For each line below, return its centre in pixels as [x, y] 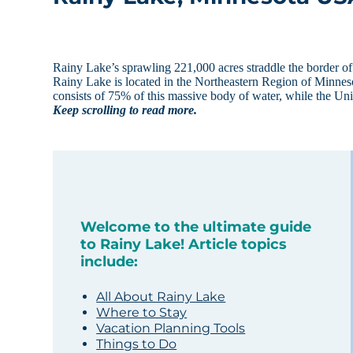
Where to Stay [142, 313]
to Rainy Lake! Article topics [184, 245]
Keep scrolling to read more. [125, 110]
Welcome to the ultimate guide [196, 227]
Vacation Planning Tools [171, 329]
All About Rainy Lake [161, 297]
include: [110, 262]
